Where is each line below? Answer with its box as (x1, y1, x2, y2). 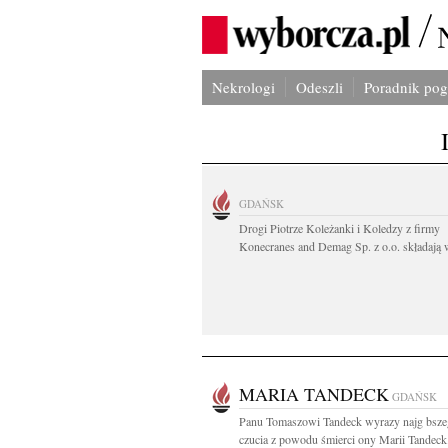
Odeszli (296, 77, 343, 97)
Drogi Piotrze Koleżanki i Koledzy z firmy (239, 220, 440, 236)
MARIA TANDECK (239, 382, 389, 406)
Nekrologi (212, 77, 275, 97)
